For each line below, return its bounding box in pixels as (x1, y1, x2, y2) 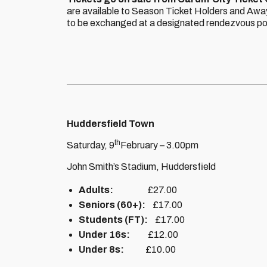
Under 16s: (79, 229, 148, 240)
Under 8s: (79, 244, 145, 254)
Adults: (79, 185, 113, 195)
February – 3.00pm (120, 140, 198, 150)
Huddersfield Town (67, 119, 154, 129)
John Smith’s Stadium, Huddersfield (67, 162, 216, 172)
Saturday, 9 (67, 140, 114, 150)
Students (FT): (79, 215, 155, 225)
